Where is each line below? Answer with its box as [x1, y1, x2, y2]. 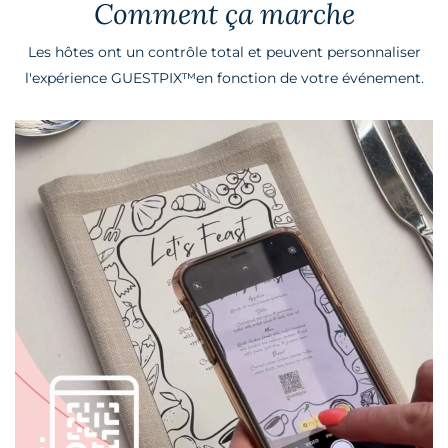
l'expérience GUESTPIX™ [24, 69, 196, 88]
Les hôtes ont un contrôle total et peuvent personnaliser [27, 43, 421, 62]
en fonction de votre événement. [195, 69, 424, 88]
